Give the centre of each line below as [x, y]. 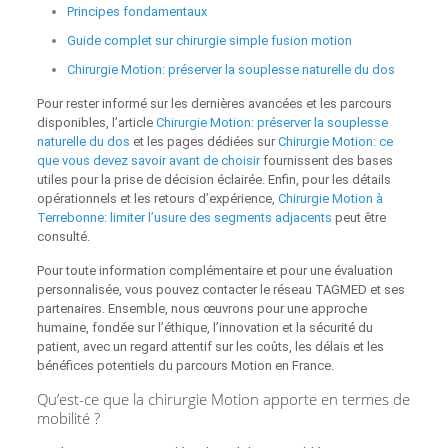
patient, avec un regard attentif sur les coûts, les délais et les [210, 347]
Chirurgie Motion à [330, 199]
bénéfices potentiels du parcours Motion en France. [185, 366]
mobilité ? [68, 418]
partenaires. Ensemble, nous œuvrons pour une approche [201, 309]
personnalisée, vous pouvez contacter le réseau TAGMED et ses [220, 290]
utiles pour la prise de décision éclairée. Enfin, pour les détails [213, 180]
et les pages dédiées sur [203, 142]
